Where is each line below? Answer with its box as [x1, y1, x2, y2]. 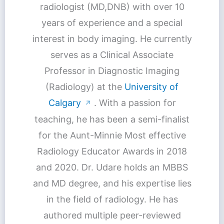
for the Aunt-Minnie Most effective [38, 129, 186, 140]
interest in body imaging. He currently [32, 33, 192, 44]
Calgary [48, 97, 81, 108]
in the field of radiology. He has [46, 193, 178, 204]
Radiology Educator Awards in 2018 [37, 145, 187, 156]
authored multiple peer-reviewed [43, 209, 181, 220]
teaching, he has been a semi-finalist [34, 113, 189, 124]
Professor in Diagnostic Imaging [44, 65, 179, 76]
